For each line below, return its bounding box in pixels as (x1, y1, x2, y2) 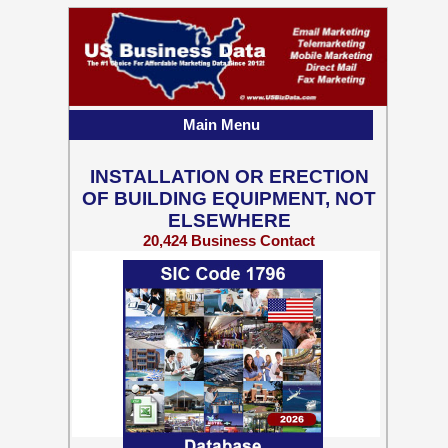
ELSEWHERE (167, 210, 291, 231)
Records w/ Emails (164, 249, 294, 266)
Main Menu (182, 116, 260, 133)
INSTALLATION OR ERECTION (89, 166, 369, 187)
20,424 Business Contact (143, 232, 315, 249)
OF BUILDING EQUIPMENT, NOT (82, 188, 376, 209)
